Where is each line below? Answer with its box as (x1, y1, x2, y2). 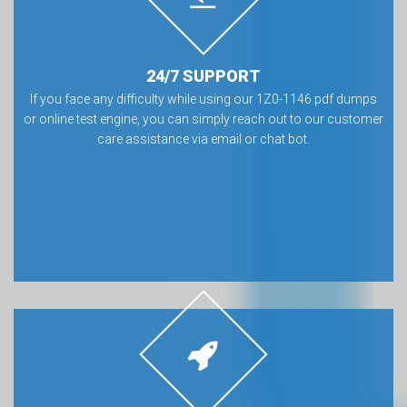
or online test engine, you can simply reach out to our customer (24, 112, 383, 126)
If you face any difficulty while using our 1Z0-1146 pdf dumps (30, 92, 377, 106)
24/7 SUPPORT (146, 66, 261, 85)
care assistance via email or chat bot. (97, 132, 310, 146)
